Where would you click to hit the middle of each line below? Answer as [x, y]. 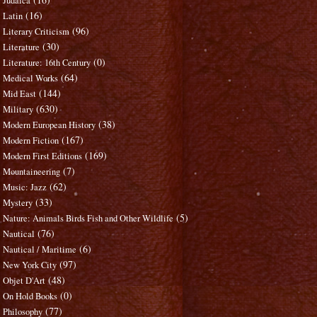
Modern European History [50, 125]
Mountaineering [32, 172]
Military [18, 110]
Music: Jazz [25, 188]
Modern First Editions [43, 156]
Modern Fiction [31, 141]
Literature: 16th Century [47, 63]
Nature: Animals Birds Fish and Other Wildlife [88, 219]
